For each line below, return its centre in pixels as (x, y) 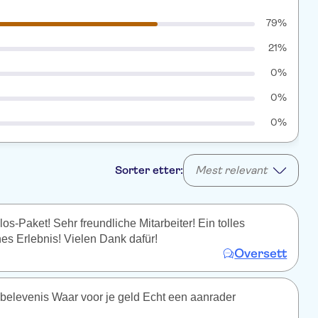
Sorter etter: (149, 170)
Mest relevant (231, 170)
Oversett (261, 253)
